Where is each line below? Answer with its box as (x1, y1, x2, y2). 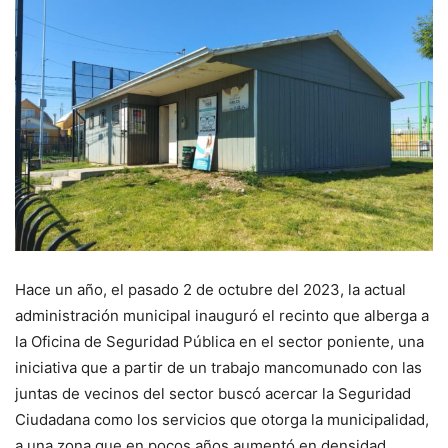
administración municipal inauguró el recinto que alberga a (15, 306, 429, 326)
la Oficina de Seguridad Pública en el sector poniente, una (15, 332, 424, 352)
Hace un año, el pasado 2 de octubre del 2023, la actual (15, 280, 406, 300)
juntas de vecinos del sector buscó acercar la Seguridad (15, 384, 411, 404)
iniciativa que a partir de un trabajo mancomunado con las (15, 358, 422, 378)
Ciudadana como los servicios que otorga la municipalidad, (15, 410, 429, 430)
